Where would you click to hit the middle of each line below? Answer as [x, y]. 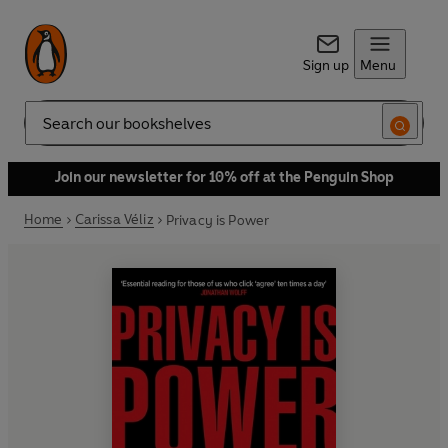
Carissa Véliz [114, 219]
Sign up [325, 65]
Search [46, 131]
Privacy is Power [217, 220]
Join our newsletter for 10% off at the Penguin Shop [224, 177]
